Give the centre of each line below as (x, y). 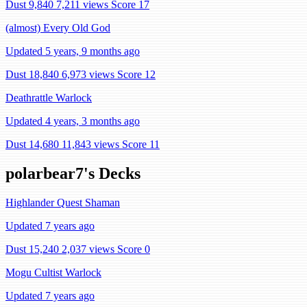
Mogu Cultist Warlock (53, 272)
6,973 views (88, 74)
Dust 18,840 (32, 74)
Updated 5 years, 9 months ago (73, 51)
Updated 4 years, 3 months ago (73, 121)
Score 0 (134, 249)
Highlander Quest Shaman (63, 202)
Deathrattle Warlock (49, 98)
